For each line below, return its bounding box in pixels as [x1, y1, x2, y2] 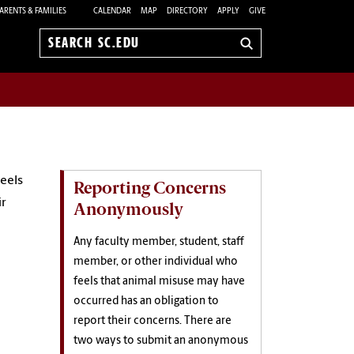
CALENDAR [93, 6, 131, 16]
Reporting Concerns [73, 177, 226, 198]
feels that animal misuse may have [73, 275, 245, 288]
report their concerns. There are [73, 314, 232, 327]
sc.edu [48, 62, 84, 75]
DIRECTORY [167, 6, 208, 16]
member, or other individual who [73, 255, 238, 268]
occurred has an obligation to [73, 295, 219, 307]
